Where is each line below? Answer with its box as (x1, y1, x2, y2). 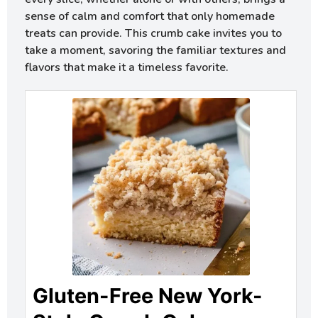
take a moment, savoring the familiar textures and (25, 43, 286, 59)
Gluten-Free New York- (33, 283, 263, 309)
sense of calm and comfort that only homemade (25, 9, 275, 25)
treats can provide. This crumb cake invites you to (25, 26, 282, 42)
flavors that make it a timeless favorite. (25, 60, 229, 76)
